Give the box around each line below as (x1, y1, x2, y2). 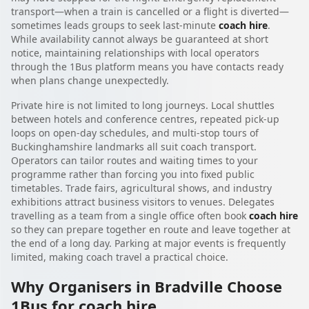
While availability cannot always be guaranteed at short (11, 32, 268, 46)
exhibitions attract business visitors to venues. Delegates (11, 195, 275, 208)
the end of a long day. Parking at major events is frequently (11, 236, 286, 250)
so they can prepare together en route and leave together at (11, 222, 290, 236)
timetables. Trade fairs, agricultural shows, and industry (11, 181, 272, 195)
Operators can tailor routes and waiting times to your (11, 153, 258, 167)
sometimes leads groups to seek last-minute (11, 18, 219, 32)
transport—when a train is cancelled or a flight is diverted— (11, 4, 289, 18)
